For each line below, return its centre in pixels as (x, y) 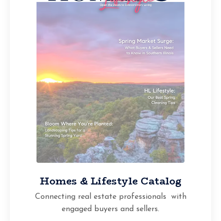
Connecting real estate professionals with (110, 197)
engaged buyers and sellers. (110, 209)
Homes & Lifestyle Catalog (110, 181)
